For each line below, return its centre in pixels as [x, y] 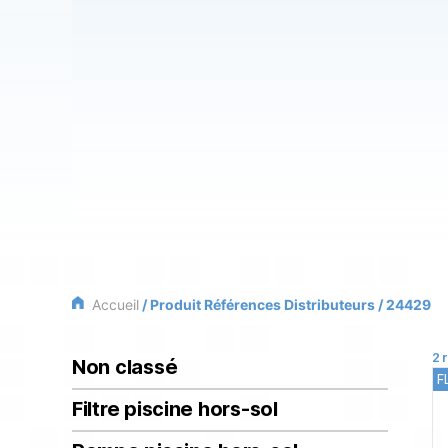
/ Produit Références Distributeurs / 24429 [285, 305]
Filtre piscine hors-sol [175, 409]
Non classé [125, 367]
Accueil [115, 305]
